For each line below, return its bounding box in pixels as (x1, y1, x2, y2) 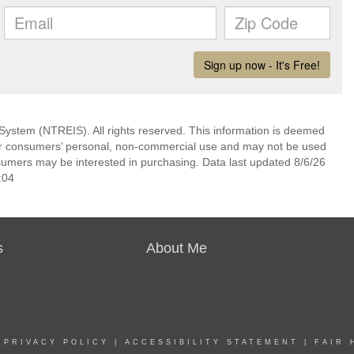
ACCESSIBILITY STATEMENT (125, 338, 299, 346)
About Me (146, 240, 208, 256)
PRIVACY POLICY (4, 338, 109, 346)
